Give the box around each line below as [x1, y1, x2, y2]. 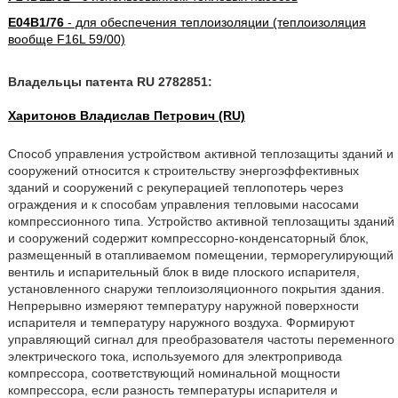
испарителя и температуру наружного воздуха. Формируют [7, 315, 354, 330]
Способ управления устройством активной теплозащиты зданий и [7, 147, 394, 161]
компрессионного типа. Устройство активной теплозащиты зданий [7, 214, 394, 228]
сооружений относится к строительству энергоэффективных [7, 163, 359, 178]
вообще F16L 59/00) [7, 32, 125, 46]
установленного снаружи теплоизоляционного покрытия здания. [7, 282, 385, 296]
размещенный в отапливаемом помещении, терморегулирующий [7, 248, 394, 262]
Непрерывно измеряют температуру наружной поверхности [7, 298, 359, 313]
